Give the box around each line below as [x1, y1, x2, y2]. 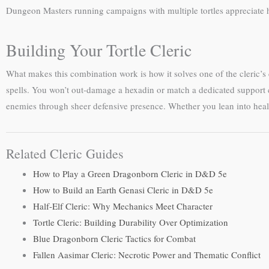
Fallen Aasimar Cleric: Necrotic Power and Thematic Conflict [33, 249, 261, 261]
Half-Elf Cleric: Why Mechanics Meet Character [33, 200, 213, 213]
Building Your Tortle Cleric [6, 38, 192, 62]
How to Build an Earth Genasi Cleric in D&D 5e [33, 184, 213, 196]
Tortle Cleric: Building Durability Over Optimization [33, 216, 228, 229]
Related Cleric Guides [6, 145, 124, 163]
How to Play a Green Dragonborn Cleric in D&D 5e [33, 168, 227, 180]
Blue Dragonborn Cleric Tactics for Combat [33, 232, 196, 245]
